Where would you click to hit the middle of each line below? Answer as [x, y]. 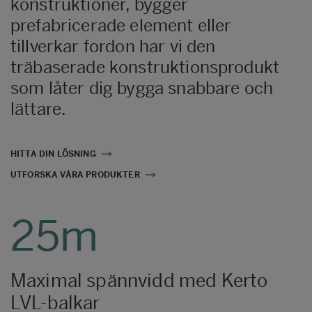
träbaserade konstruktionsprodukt [145, 68]
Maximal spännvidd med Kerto [139, 281]
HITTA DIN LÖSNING [53, 154]
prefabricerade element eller [121, 26]
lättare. [39, 109]
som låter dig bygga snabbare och [142, 88]
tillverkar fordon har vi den [113, 47]
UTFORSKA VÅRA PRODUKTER [75, 175]
